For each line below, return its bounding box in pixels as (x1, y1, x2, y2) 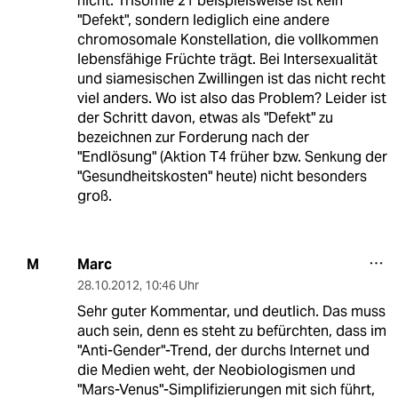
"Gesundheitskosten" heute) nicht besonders (76, 166, 367, 186)
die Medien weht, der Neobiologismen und (76, 360, 355, 379)
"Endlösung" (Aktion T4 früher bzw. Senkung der (76, 147, 387, 166)
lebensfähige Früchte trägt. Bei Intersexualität (76, 49, 378, 68)
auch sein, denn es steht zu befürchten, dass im (76, 321, 386, 340)
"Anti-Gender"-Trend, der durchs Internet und (76, 340, 370, 360)
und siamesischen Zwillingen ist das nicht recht (76, 68, 386, 88)
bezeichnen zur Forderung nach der (76, 127, 309, 147)
